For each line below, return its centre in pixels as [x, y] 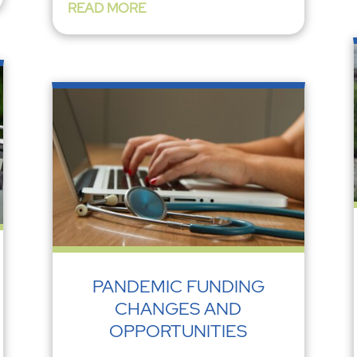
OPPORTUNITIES [178, 331]
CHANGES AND [178, 309]
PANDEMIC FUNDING [178, 287]
